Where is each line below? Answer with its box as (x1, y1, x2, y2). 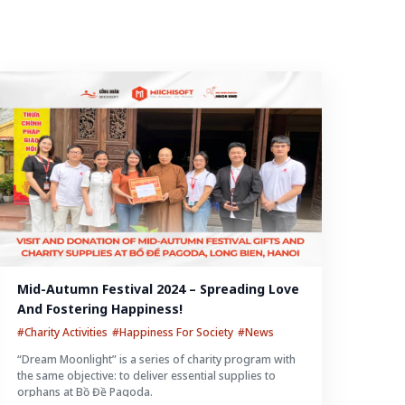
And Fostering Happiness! (16, 300, 183, 317)
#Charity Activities (16, 325, 108, 340)
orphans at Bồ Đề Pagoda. (16, 384, 153, 400)
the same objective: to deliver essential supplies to (16, 368, 276, 383)
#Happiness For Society (111, 325, 233, 340)
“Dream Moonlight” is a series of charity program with (16, 352, 296, 367)
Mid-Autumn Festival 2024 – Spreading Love (16, 280, 299, 297)
